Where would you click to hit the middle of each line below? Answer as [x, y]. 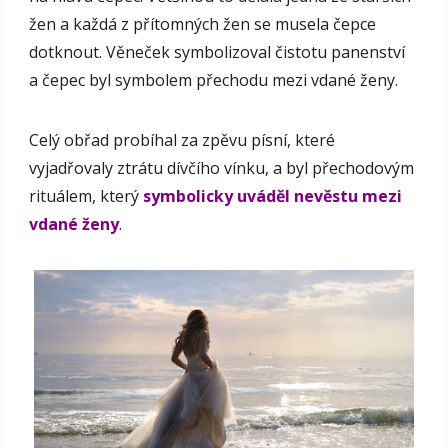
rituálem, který [86, 195]
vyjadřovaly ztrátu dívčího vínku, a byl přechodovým [222, 167]
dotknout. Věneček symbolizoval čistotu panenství [217, 51]
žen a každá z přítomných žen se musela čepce [203, 23]
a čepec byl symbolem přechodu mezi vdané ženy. [214, 79]
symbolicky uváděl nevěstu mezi [273, 195]
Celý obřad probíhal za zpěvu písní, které [182, 139]
